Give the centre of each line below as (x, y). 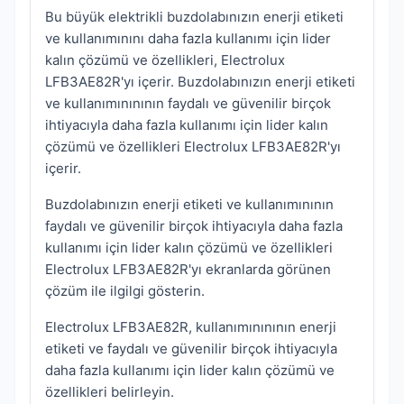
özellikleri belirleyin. (110, 392)
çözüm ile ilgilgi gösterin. (125, 291)
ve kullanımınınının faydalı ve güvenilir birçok (188, 104)
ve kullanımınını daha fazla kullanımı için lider (188, 39)
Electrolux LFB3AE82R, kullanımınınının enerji (191, 327)
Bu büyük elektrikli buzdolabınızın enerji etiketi (194, 17)
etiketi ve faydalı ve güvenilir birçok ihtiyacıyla (191, 349)
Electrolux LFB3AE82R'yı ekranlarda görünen (188, 270)
